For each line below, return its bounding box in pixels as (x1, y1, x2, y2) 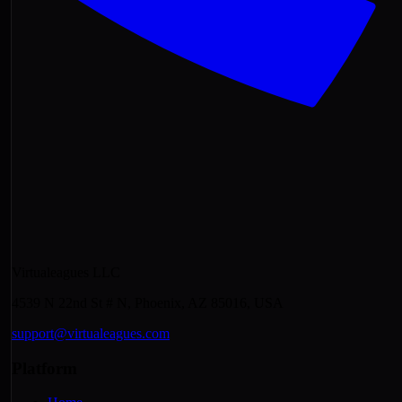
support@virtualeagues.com (12, 326, 170, 341)
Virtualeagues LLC (12, 265, 120, 280)
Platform (12, 358, 77, 378)
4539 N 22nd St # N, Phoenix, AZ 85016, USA (12, 295, 284, 310)
